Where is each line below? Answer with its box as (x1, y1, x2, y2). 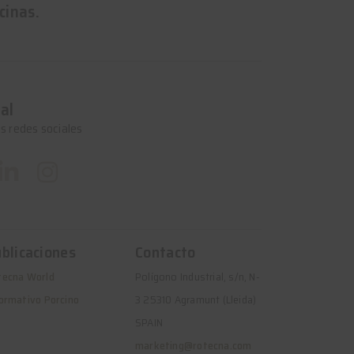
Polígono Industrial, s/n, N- (135, 268, 260, 285)
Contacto (135, 239, 196, 265)
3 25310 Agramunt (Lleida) (135, 291, 257, 308)
